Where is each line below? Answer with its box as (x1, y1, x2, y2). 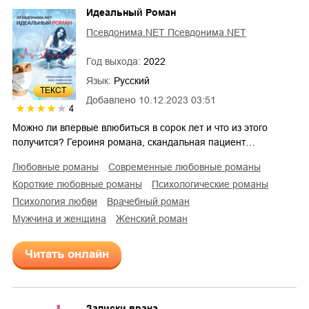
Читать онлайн (25, 248, 109, 261)
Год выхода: (86, 56, 143, 68)
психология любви (19, 196, 97, 207)
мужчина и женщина (21, 213, 106, 224)
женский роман (125, 213, 188, 224)
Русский (114, 75, 150, 87)
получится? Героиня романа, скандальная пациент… (12, 137, 255, 148)
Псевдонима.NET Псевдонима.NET (86, 27, 246, 39)
